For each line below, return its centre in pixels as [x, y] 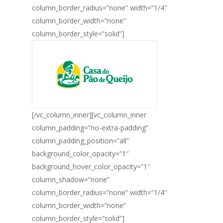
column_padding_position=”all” [80, 141]
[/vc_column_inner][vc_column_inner [89, 115]
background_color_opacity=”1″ [80, 154]
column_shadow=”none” [71, 179]
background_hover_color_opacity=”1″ [91, 167]
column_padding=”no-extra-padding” [90, 128]
